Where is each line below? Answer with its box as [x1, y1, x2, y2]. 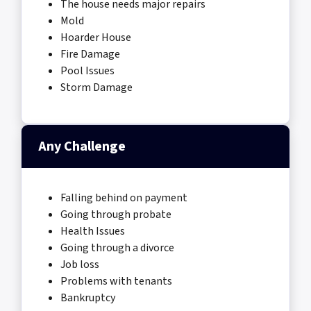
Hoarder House [60, 29, 131, 45]
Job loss [60, 256, 99, 272]
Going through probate [60, 206, 171, 222]
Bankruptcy [60, 289, 115, 305]
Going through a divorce [60, 239, 174, 255]
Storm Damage [60, 79, 133, 95]
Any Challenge [38, 136, 126, 156]
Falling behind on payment [60, 190, 187, 205]
